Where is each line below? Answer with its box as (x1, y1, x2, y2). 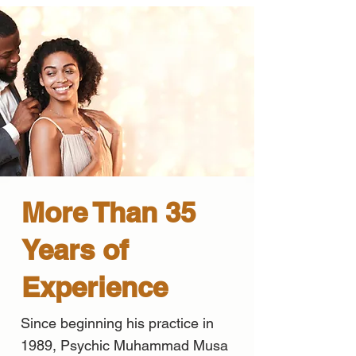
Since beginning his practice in (21, 314, 214, 331)
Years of (21, 232, 129, 266)
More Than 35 (21, 195, 195, 229)
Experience (21, 269, 168, 304)
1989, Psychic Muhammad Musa (21, 336, 228, 354)
